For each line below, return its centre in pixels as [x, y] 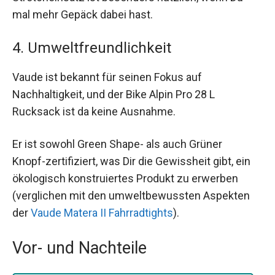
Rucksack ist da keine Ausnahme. [94, 111]
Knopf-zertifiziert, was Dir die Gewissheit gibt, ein [131, 161]
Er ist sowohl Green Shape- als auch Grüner [117, 144]
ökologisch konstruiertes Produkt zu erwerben [125, 178]
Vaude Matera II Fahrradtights [102, 212]
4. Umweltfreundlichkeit [92, 48]
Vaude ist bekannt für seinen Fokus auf [107, 77]
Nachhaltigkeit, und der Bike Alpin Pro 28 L [114, 94]
